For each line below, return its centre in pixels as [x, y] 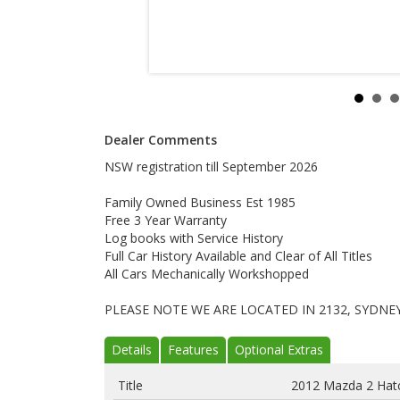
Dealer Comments [161, 140]
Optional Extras [279, 350]
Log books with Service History [194, 238]
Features [193, 350]
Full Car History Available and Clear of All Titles [238, 256]
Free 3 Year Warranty [166, 220]
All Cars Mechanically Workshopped [207, 274]
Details [132, 350]
